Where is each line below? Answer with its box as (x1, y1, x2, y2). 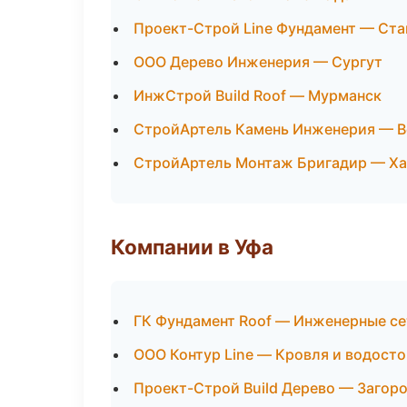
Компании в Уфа (111, 234, 273, 259)
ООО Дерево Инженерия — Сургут (134, 53, 382, 71)
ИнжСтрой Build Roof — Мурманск (134, 86, 382, 104)
